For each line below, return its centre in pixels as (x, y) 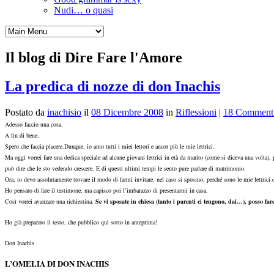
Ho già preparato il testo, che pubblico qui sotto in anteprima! (81, 222)
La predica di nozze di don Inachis (113, 86)
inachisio (64, 112)
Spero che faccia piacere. (35, 146)
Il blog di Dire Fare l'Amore (94, 57)
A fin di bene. (22, 135)
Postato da (26, 112)
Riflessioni (196, 112)
